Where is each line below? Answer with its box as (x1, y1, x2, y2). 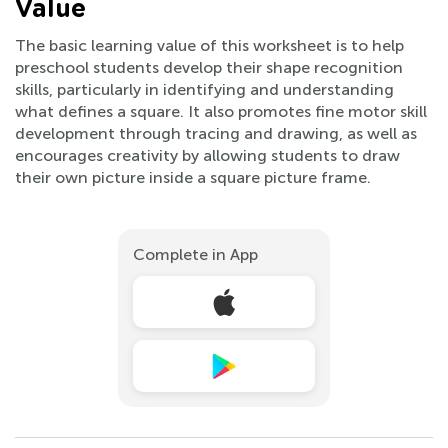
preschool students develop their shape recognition (15, 57, 403, 77)
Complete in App (133, 244, 258, 264)
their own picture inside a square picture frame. (15, 167, 371, 187)
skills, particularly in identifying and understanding (15, 79, 394, 99)
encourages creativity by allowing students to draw (15, 145, 400, 165)
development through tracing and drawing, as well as (15, 123, 417, 143)
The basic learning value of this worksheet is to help (15, 35, 404, 55)
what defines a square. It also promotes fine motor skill (15, 101, 427, 121)
